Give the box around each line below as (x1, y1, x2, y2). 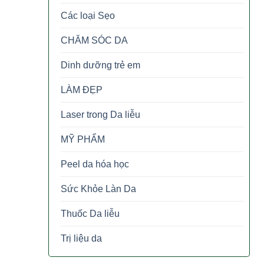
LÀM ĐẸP (61, 84, 103, 95)
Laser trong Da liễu (61, 109, 140, 120)
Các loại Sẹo (61, 10, 115, 21)
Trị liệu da (61, 233, 102, 243)
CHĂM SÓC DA (61, 35, 128, 45)
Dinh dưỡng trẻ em (61, 60, 140, 70)
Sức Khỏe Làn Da (61, 183, 136, 194)
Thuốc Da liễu (61, 208, 120, 219)
